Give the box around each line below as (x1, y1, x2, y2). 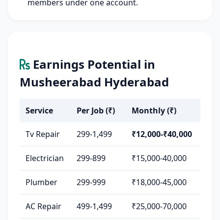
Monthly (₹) (132, 105, 176, 116)
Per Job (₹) (77, 105, 115, 116)
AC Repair (26, 201, 61, 212)
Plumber (26, 177, 57, 188)
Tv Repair (26, 129, 60, 139)
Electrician (26, 153, 64, 164)
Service (26, 105, 53, 116)
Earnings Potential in (30, 56, 155, 72)
